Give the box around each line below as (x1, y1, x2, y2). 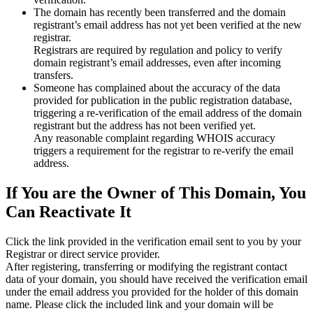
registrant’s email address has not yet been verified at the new (34, 19, 302, 31)
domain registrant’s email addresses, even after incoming (34, 57, 281, 69)
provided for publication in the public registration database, (34, 94, 292, 107)
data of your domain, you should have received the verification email (6, 273, 307, 286)
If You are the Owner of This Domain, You (6, 184, 306, 203)
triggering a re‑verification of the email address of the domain (34, 107, 302, 119)
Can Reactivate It (6, 203, 131, 221)
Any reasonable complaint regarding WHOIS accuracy (34, 132, 275, 145)
